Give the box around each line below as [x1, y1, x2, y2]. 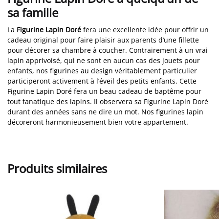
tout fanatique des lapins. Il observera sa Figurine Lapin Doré [7, 97, 208, 107]
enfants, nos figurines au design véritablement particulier [7, 66, 197, 76]
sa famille [7, 4, 58, 21]
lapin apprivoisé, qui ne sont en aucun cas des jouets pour [7, 56, 200, 66]
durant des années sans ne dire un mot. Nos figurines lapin [7, 107, 203, 117]
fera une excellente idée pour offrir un [81, 25, 209, 35]
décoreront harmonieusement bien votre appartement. [7, 117, 188, 127]
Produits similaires [7, 160, 107, 176]
